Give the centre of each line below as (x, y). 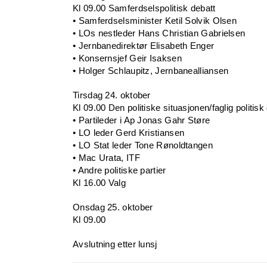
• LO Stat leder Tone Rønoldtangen (143, 145)
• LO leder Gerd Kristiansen (129, 133)
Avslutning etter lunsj (115, 244)
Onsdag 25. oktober (113, 207)
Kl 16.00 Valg (99, 183)
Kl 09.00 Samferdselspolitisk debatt (144, 8)
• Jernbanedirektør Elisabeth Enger (144, 46)
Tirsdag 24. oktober (112, 95)
